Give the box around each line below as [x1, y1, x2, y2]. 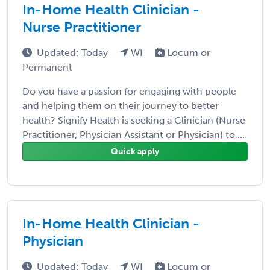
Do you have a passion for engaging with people [22, 85, 236, 97]
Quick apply [111, 146, 159, 157]
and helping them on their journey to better [22, 99, 219, 111]
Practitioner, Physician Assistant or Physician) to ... [22, 128, 245, 140]
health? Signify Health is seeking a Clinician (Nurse [22, 114, 245, 126]
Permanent [22, 61, 72, 73]
